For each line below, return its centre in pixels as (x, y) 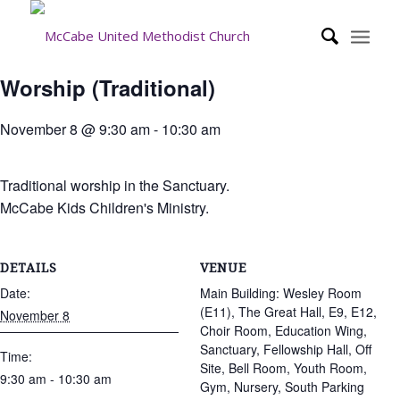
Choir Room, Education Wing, (283, 330)
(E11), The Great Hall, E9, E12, (288, 312)
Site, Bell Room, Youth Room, (283, 368)
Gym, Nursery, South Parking (282, 387)
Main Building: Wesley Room (281, 293)
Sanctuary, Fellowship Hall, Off (286, 349)
